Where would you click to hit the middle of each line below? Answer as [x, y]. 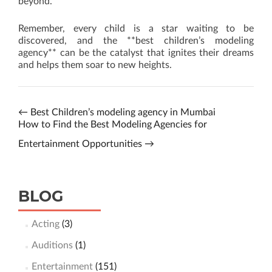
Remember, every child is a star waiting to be [136, 29]
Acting [45, 224]
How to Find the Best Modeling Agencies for [113, 124]
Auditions [52, 245]
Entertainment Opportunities [81, 144]
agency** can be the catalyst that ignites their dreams [136, 53]
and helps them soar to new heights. [95, 65]
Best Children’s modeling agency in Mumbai [122, 112]
